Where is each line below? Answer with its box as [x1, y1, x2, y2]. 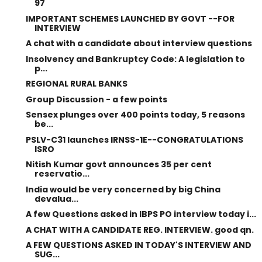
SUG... [34, 249, 60, 260]
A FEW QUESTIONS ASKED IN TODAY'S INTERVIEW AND [25, 239, 251, 251]
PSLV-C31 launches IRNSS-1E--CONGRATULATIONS [25, 133, 243, 146]
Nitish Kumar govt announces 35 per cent [25, 158, 212, 170]
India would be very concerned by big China [25, 183, 220, 195]
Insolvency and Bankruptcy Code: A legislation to [25, 53, 245, 65]
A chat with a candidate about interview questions [25, 37, 252, 49]
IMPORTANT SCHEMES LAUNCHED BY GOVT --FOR [25, 12, 235, 25]
